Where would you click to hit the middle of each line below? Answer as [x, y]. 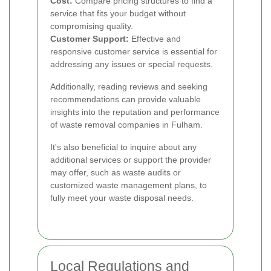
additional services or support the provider [131, 160]
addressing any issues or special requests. [132, 64]
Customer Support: [90, 39]
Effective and [155, 39]
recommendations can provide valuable [126, 100]
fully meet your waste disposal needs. [122, 198]
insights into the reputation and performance [135, 112]
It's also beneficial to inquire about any [123, 147]
